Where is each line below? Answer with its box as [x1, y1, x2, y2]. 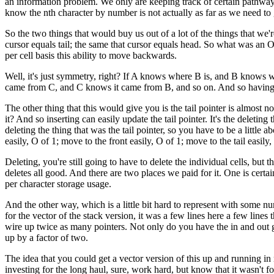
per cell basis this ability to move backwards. [5, 50, 177, 61]
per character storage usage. [5, 179, 111, 189]
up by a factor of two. [5, 232, 88, 243]
